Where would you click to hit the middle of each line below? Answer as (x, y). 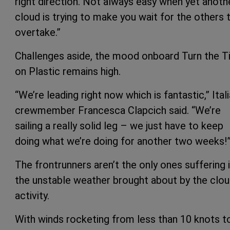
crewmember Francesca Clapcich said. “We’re (118, 110)
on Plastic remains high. (69, 71)
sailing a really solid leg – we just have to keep (119, 126)
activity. (33, 195)
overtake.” (38, 32)
